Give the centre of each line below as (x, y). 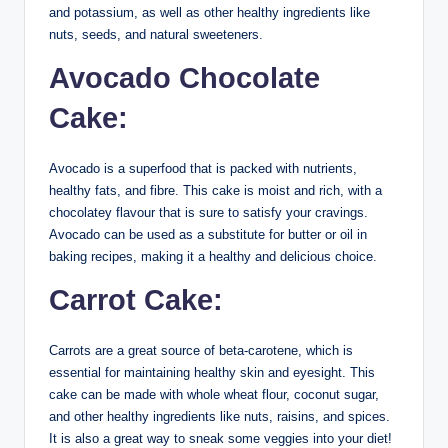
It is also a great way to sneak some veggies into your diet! (220, 438)
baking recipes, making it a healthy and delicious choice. (213, 256)
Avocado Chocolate (184, 77)
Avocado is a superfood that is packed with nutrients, (203, 168)
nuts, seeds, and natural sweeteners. (156, 34)
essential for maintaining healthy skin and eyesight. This (212, 372)
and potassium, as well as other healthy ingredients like (209, 12)
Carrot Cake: (136, 299)
